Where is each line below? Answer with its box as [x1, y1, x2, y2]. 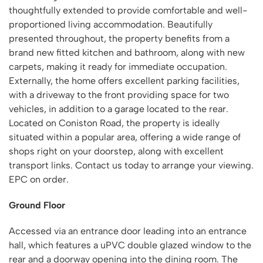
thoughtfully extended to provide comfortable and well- [9, 5, 247, 16]
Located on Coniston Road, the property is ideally [9, 117, 220, 129]
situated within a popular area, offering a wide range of [9, 131, 241, 143]
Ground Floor [9, 200, 65, 211]
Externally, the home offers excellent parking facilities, [9, 75, 240, 86]
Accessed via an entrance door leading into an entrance [9, 225, 247, 237]
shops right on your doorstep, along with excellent [9, 146, 224, 157]
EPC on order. [9, 174, 69, 185]
